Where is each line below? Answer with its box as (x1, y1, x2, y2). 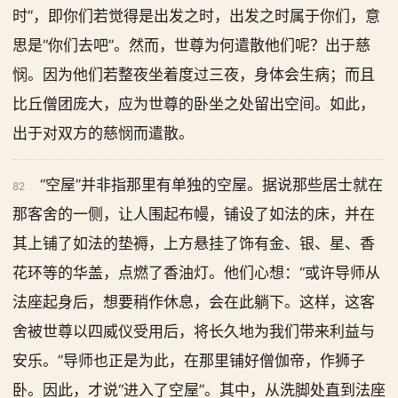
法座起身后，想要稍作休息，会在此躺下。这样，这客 (12, 293, 375, 311)
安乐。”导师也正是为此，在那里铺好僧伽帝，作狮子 (12, 352, 365, 370)
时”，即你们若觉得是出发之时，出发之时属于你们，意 (12, 7, 380, 25)
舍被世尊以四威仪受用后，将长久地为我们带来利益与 (12, 322, 375, 340)
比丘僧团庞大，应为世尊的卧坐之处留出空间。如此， (12, 95, 375, 113)
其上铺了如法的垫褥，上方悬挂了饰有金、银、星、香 (12, 235, 375, 252)
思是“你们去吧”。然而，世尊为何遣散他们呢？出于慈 (12, 36, 370, 54)
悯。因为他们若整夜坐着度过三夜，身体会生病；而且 (12, 66, 375, 84)
